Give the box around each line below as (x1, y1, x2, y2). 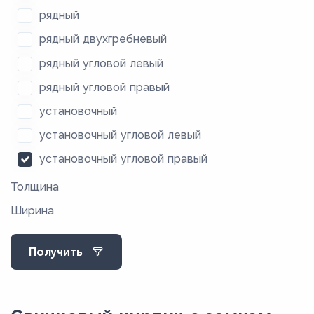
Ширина (11, 203, 54, 217)
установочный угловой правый (39, 152, 207, 166)
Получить (29, 245, 83, 259)
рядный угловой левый (39, 56, 163, 70)
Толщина (11, 179, 59, 193)
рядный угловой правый (39, 80, 170, 94)
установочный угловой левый (39, 128, 201, 142)
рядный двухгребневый (39, 32, 167, 46)
